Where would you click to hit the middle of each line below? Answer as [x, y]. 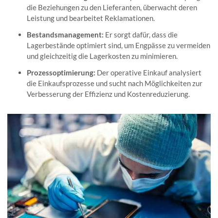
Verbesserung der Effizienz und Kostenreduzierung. [108, 94]
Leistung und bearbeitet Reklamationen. [91, 18]
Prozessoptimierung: [61, 73]
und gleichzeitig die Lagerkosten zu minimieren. [102, 56]
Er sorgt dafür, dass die [141, 35]
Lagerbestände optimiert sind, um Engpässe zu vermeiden [118, 45]
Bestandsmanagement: [65, 35]
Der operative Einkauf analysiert [148, 73]
